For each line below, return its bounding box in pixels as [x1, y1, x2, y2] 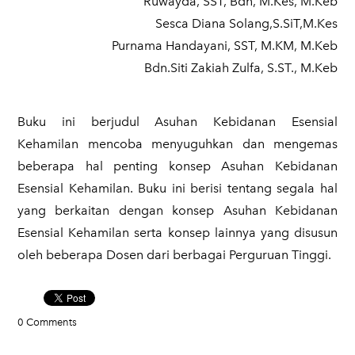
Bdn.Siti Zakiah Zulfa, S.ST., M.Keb [144, 60, 338, 75]
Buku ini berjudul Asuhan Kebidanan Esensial [17, 114, 338, 129]
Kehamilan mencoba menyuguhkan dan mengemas [17, 136, 338, 151]
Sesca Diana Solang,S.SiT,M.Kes [155, 16, 338, 31]
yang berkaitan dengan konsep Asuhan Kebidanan [17, 203, 338, 218]
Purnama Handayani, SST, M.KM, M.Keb [112, 38, 338, 53]
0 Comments [17, 316, 77, 328]
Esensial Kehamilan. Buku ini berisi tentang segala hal [17, 181, 338, 196]
